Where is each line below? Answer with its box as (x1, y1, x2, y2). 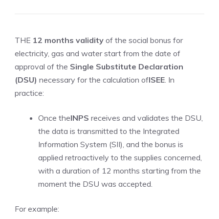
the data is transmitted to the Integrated (38, 126, 179, 136)
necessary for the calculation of (37, 75, 149, 85)
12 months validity (33, 35, 104, 45)
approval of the (15, 62, 70, 71)
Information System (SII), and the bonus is (38, 139, 183, 149)
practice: (15, 88, 44, 98)
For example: (15, 204, 59, 214)
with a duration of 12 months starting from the (38, 166, 201, 175)
